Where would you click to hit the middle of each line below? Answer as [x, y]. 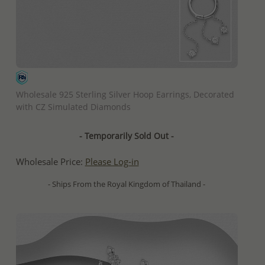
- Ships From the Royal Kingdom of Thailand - [127, 184]
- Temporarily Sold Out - [127, 136]
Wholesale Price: [50, 162]
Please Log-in [112, 162]
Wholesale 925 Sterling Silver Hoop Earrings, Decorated [125, 95]
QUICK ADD [127, 78]
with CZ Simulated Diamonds [73, 107]
